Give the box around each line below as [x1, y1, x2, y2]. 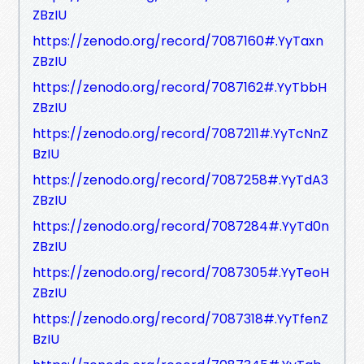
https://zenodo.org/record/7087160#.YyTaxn [32, 31, 323, 50]
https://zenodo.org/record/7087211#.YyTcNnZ [32, 123, 328, 143]
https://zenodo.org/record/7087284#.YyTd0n [32, 216, 329, 236]
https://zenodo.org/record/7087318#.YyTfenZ [32, 309, 328, 328]
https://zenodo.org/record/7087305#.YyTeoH [32, 262, 329, 282]
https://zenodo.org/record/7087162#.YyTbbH [32, 77, 327, 97]
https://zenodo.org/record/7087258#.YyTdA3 [32, 170, 328, 189]
